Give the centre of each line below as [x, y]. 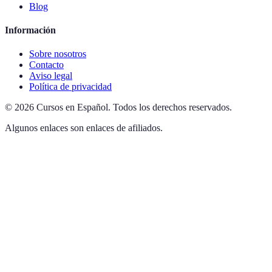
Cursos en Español [72, 107]
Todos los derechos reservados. [172, 107]
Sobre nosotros [58, 54]
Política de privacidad [70, 87]
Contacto [46, 65]
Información [30, 30]
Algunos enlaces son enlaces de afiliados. [84, 128]
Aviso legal [51, 76]
